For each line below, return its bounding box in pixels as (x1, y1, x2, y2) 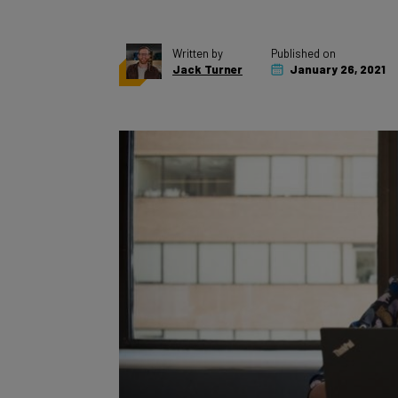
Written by (172, 27, 223, 41)
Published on (271, 27, 336, 41)
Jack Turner (172, 43, 243, 57)
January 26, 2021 (287, 43, 386, 57)
